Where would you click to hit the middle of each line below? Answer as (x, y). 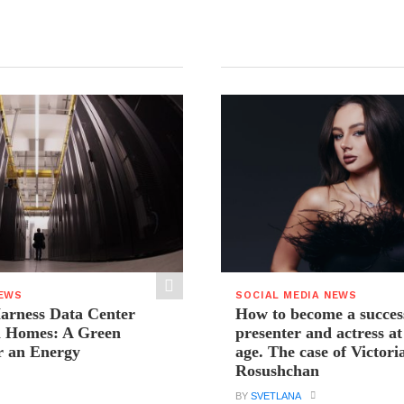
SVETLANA (276, 396)
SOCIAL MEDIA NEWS (297, 296)
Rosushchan (278, 371)
